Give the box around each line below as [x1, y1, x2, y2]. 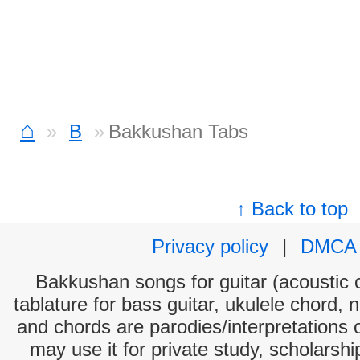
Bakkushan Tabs [108, 121, 248, 142]
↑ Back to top [236, 198, 349, 219]
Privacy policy [152, 235, 268, 257]
